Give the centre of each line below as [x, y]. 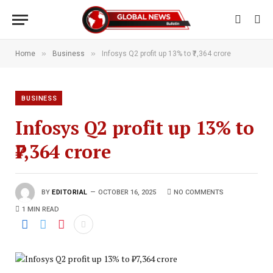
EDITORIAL [70, 192]
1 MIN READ [41, 209]
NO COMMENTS [198, 192]
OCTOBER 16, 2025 [127, 192]
